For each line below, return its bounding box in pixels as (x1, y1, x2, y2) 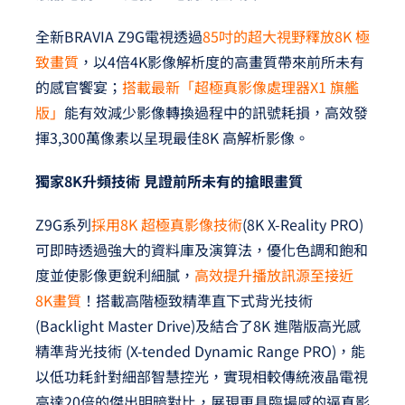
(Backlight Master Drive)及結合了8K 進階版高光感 (34, 315, 361, 337)
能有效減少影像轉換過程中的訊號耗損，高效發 (63, 101, 368, 124)
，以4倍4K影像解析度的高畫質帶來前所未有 (78, 51, 364, 73)
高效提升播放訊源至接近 (193, 264, 353, 287)
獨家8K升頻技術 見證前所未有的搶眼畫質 (34, 170, 303, 193)
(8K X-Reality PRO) (241, 213, 363, 236)
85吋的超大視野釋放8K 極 (202, 25, 370, 48)
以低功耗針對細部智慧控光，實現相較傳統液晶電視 (34, 365, 368, 388)
